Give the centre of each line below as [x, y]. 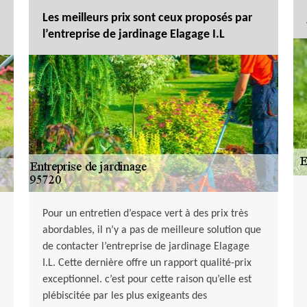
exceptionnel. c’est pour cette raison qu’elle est [147, 280]
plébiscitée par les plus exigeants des [124, 296]
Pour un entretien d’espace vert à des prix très [145, 214]
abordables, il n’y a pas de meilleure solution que [151, 231]
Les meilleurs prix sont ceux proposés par [147, 19]
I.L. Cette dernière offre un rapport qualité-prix [147, 263]
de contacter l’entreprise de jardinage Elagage [146, 247]
